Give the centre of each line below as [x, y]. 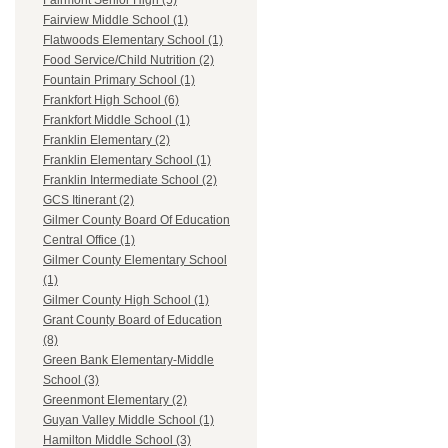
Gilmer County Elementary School [135, 260]
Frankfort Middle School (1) [116, 120]
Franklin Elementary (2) [106, 140]
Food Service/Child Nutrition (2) [128, 60]
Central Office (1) [89, 240]
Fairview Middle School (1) [115, 20]
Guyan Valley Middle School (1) [128, 420]
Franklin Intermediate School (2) [130, 180]
